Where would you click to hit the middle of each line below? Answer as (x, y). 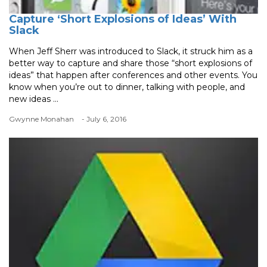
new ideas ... (34, 99)
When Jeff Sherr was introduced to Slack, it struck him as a (131, 51)
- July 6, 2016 (104, 119)
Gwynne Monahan (41, 119)
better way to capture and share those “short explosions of (131, 63)
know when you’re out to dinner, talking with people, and (127, 87)
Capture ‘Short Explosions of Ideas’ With (123, 19)
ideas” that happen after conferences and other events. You (133, 75)
